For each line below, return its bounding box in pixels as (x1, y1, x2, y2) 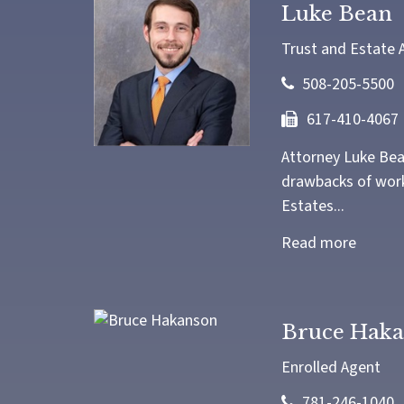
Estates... (280, 195, 344, 217)
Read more (280, 232, 356, 254)
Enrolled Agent (280, 356, 381, 379)
